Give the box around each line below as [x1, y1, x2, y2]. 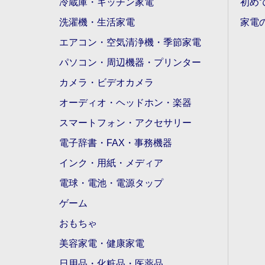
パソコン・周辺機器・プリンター [59, 57, 201, 67]
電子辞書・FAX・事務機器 [59, 137, 172, 148]
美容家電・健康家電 [59, 238, 144, 248]
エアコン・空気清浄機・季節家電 [59, 37, 201, 47]
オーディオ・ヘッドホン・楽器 [59, 97, 192, 108]
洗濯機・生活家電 [59, 17, 135, 27]
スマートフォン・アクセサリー [59, 117, 192, 128]
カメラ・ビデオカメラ [59, 77, 154, 88]
